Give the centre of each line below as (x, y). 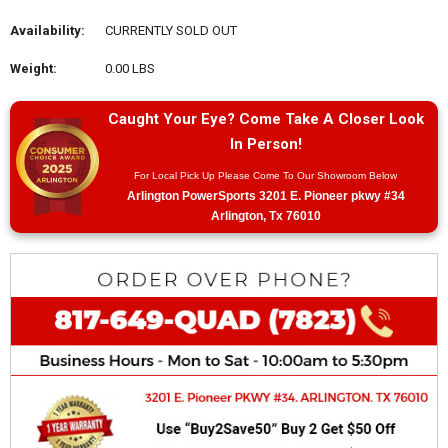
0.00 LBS (130, 68)
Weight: (33, 68)
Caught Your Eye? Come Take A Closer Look (265, 118)
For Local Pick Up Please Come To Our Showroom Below (266, 175)
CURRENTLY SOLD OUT (171, 30)
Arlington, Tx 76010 (265, 215)
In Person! (265, 143)
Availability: (47, 30)
